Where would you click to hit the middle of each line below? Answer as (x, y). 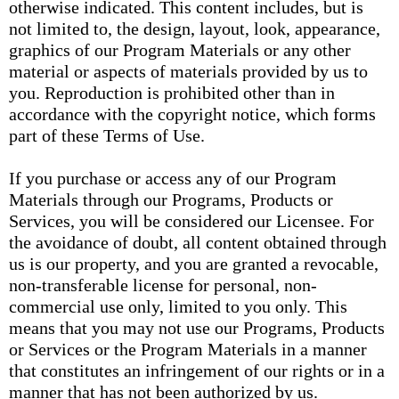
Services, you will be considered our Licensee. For (191, 221)
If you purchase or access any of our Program (173, 178)
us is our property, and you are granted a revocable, (194, 264)
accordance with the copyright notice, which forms (192, 114)
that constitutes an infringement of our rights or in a (197, 370)
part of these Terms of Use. (107, 135)
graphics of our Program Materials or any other (180, 50)
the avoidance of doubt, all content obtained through (198, 242)
